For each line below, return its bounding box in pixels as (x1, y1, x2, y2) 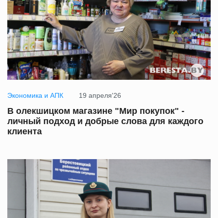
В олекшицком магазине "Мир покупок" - (7, 106, 184, 116)
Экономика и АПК (7, 91, 63, 100)
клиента (7, 127, 42, 137)
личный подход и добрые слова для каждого (7, 116, 203, 127)
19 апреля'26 (79, 91, 121, 100)
